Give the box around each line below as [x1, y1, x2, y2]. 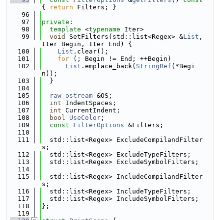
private [42, 18, 69, 26]
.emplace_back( [81, 62, 136, 70]
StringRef [136, 62, 171, 70]
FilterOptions [73, 121, 124, 129]
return [50, 3, 73, 11]
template [50, 26, 81, 33]
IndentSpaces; [61, 99, 116, 107]
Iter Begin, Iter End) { [42, 40, 132, 48]
